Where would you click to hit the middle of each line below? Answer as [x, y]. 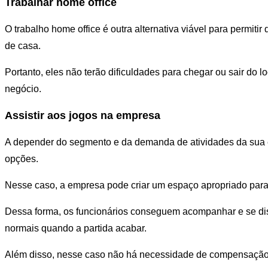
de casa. [23, 45]
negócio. [23, 89]
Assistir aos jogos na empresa [83, 115]
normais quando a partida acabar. [76, 228]
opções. [22, 159]
